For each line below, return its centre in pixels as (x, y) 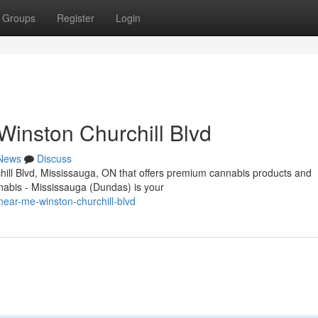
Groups (19, 18)
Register (76, 18)
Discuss (54, 158)
